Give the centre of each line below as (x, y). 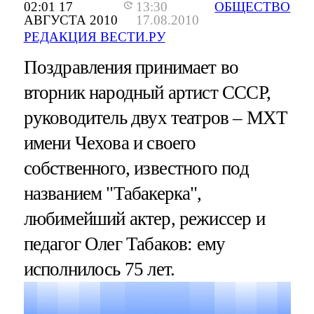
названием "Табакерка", (112, 193)
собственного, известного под (136, 168)
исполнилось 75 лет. (99, 269)
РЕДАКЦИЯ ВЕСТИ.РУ (94, 36)
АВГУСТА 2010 (70, 20)
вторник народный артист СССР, (147, 92)
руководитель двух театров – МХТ (156, 117)
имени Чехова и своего (110, 143)
